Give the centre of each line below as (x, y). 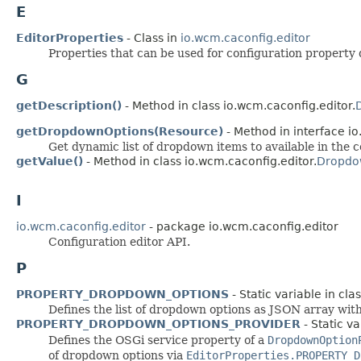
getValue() (50, 161)
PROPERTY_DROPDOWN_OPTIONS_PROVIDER (158, 324)
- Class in (152, 37)
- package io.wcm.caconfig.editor (242, 226)
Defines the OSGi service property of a (158, 340)
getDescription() (69, 105)
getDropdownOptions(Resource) (120, 131)
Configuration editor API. (119, 241)
